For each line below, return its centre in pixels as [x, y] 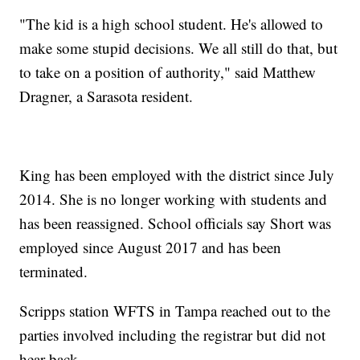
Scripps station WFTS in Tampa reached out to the [175, 311]
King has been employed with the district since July [177, 175]
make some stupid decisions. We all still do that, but [179, 48]
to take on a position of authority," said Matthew [168, 72]
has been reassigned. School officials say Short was [176, 223]
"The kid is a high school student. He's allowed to [172, 24]
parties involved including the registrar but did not [173, 335]
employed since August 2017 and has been [151, 247]
